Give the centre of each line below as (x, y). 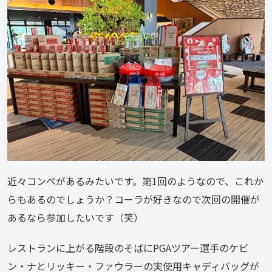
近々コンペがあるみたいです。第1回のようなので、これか (135, 181)
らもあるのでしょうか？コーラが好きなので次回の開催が (134, 199)
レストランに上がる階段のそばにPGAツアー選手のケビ (128, 248)
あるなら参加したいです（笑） (75, 218)
